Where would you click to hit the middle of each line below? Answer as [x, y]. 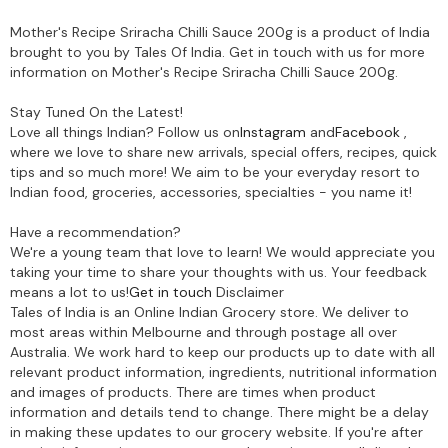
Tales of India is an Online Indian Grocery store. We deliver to [209, 311]
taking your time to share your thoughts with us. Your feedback [218, 271]
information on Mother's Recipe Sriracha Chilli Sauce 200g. [204, 71]
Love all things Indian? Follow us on [125, 131]
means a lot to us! [69, 291]
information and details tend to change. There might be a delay [219, 411]
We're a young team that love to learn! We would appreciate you [222, 251]
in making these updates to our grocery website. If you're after [216, 431]
